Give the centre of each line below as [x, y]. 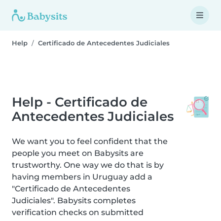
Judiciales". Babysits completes [74, 201]
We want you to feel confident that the [90, 141]
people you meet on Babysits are [78, 153]
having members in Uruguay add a [82, 177]
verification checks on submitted [78, 212]
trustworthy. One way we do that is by [88, 165]
